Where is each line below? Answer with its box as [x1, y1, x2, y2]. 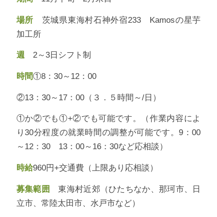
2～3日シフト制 [24, 50, 91, 60]
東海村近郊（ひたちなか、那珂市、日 [49, 184, 201, 194]
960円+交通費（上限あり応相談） [32, 162, 158, 172]
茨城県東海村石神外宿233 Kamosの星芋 [33, 15, 201, 25]
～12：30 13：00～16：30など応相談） [16, 141, 168, 152]
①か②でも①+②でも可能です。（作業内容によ [16, 113, 201, 124]
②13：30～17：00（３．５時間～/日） [16, 92, 161, 102]
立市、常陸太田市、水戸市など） [16, 198, 140, 208]
